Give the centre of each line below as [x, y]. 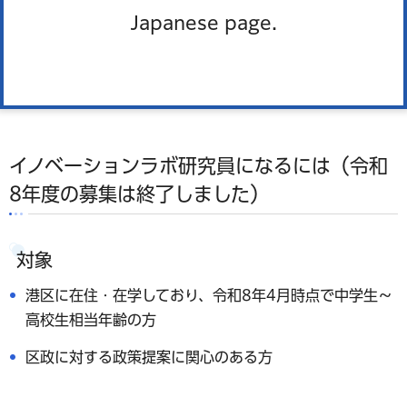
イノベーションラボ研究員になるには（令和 [199, 165]
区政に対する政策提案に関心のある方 [149, 357]
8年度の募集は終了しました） [139, 194]
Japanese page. [203, 23]
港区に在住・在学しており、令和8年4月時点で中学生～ [208, 295]
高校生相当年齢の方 [90, 319]
